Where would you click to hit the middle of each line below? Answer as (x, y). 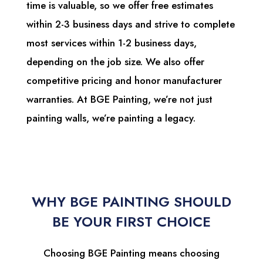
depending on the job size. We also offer (115, 62)
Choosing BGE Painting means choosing (131, 253)
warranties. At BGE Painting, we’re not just (119, 100)
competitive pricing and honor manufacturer (124, 81)
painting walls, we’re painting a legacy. (111, 118)
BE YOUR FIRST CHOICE (131, 222)
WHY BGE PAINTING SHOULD (131, 202)
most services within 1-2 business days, (111, 43)
